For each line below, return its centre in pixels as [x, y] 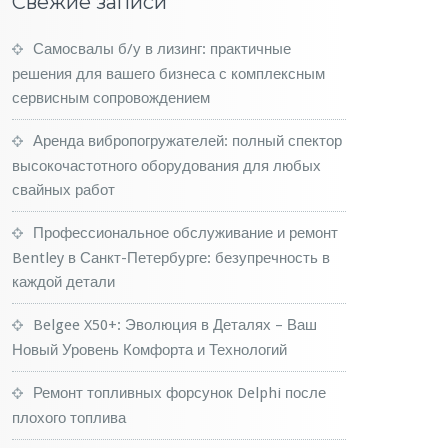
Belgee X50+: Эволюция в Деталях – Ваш [175, 325]
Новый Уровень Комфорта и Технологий [149, 350]
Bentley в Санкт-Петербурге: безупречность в [171, 258]
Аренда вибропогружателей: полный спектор [187, 141]
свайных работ [63, 190]
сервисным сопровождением [111, 98]
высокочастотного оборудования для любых [166, 166]
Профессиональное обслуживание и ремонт [185, 233]
